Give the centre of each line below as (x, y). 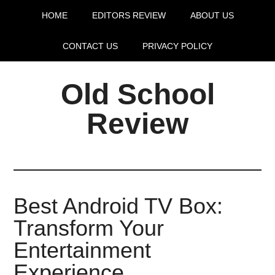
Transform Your (89, 228)
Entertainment (83, 250)
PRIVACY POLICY (177, 46)
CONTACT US (90, 46)
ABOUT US (212, 15)
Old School (137, 94)
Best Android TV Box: (118, 206)
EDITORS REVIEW (129, 15)
